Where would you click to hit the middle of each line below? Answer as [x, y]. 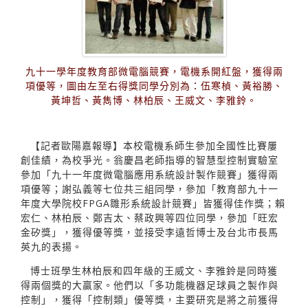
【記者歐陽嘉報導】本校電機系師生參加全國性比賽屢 [154, 145]
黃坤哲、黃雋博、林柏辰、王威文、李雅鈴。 [154, 100]
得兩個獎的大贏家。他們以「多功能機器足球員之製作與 [150, 285]
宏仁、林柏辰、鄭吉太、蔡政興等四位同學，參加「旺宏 [150, 217]
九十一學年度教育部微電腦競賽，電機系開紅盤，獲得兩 [154, 71]
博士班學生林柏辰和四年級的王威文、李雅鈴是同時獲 [154, 270]
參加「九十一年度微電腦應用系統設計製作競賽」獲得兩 [150, 174]
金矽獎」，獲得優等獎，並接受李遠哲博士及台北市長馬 [150, 232]
